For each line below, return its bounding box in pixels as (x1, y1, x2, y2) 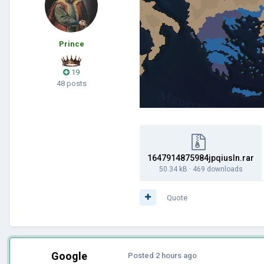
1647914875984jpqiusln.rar (147, 153, 254, 163)
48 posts (56, 78, 87, 88)
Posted (128, 250, 156, 260)
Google (51, 249, 87, 262)
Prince (58, 39, 84, 48)
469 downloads (192, 164, 243, 173)
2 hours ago (156, 250, 197, 260)
